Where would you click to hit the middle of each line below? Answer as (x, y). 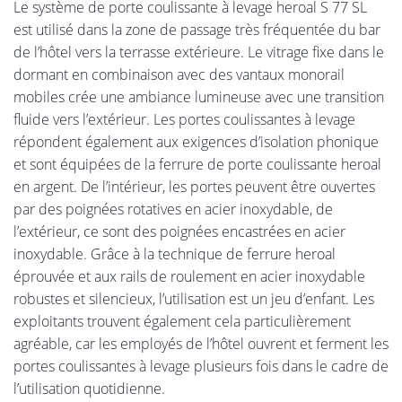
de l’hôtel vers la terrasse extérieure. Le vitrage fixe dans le (199, 52)
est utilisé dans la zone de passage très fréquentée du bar (197, 29)
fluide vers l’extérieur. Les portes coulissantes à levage (184, 119)
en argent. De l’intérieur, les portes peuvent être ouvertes (194, 186)
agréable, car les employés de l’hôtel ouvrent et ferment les (201, 343)
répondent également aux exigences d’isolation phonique (196, 141)
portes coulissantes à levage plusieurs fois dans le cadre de (201, 366)
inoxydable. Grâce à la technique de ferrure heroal (175, 253)
